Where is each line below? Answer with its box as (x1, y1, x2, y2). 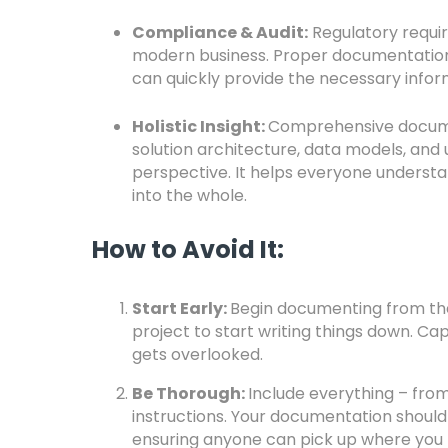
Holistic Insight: (132, 115, 268, 138)
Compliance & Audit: (132, 21, 308, 44)
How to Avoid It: (92, 233, 284, 266)
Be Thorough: (132, 382, 248, 405)
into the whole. (132, 184, 247, 207)
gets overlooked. (132, 343, 263, 366)
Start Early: (132, 297, 230, 320)
